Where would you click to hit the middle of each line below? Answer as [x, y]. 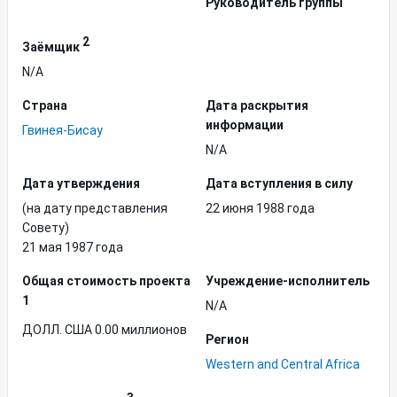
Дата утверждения [81, 183]
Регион [227, 339]
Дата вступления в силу [279, 183]
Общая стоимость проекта [106, 280]
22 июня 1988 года [260, 208]
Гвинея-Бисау [62, 130]
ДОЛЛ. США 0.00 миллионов [105, 330]
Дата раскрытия [257, 105]
